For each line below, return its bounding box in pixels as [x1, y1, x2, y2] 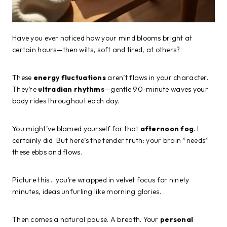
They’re [12, 84, 39, 94]
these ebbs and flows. [12, 147, 82, 157]
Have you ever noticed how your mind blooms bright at [12, 33, 193, 43]
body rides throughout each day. [12, 96, 120, 105]
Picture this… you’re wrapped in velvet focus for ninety [12, 175, 190, 184]
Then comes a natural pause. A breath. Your [12, 214, 161, 224]
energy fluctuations [33, 72, 106, 82]
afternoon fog [140, 124, 194, 133]
